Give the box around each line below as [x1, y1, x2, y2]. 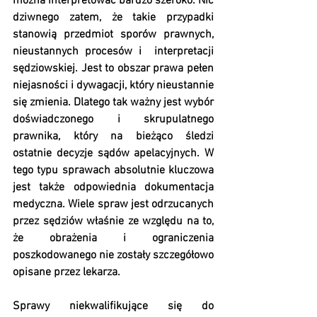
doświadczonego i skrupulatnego [13, 113, 214, 127]
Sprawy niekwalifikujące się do [13, 299, 214, 314]
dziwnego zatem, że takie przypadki [13, 11, 214, 25]
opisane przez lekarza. [13, 265, 120, 280]
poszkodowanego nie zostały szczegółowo [13, 248, 214, 263]
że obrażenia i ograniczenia [13, 231, 214, 246]
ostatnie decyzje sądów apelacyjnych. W [13, 146, 214, 161]
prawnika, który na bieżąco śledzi [13, 129, 214, 144]
